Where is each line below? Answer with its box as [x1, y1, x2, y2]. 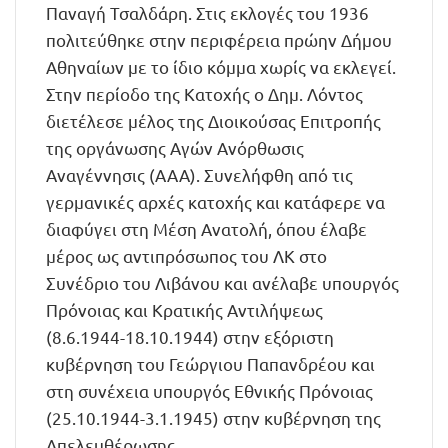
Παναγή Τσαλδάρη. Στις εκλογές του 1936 [46, 2, 369, 23]
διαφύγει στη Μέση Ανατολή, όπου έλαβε [46, 218, 367, 239]
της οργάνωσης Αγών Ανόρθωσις [46, 137, 304, 158]
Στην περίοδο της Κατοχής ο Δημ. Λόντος [46, 83, 363, 104]
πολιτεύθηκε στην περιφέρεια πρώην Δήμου [46, 29, 392, 50]
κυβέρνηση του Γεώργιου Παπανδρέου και [46, 353, 375, 374]
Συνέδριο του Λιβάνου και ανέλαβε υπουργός [46, 272, 399, 293]
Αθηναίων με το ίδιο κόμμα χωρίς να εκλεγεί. [46, 56, 396, 77]
